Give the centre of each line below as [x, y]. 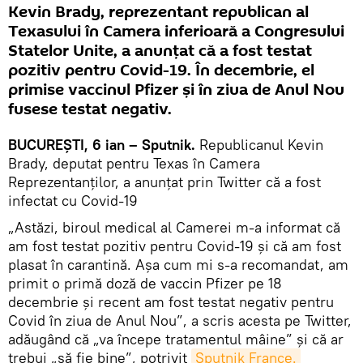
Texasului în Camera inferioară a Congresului [176, 32]
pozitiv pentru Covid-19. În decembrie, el [161, 71]
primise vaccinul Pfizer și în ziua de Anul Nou [176, 90]
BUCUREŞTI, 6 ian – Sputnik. [102, 145]
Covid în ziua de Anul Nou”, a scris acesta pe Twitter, [180, 321]
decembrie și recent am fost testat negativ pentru [171, 302]
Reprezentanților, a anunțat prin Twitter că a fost [164, 182]
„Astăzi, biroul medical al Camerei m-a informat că [174, 228]
